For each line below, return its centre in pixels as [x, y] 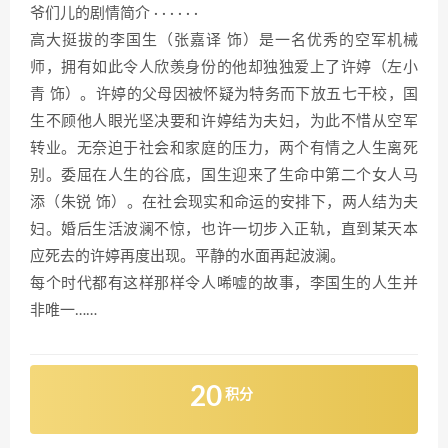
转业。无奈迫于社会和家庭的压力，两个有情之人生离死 [224, 148]
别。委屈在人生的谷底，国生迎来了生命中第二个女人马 [224, 175]
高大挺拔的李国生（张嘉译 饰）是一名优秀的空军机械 [224, 40]
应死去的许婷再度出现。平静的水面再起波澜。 [187, 256]
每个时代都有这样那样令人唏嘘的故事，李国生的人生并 [224, 283]
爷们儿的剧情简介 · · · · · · [114, 13]
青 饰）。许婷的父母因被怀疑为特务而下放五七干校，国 [224, 94]
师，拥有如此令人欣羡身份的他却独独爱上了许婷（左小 [224, 67]
